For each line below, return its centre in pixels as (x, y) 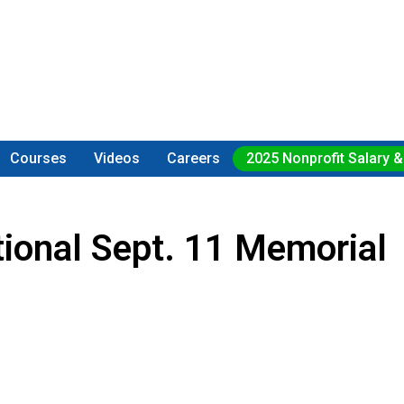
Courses (39, 158)
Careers (193, 158)
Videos (117, 158)
